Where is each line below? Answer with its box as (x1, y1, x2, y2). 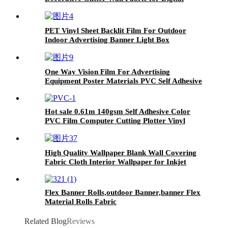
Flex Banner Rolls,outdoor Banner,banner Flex (45, 188, 201, 196)
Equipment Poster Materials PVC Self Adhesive (45, 76, 202, 85)
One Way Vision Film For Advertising (45, 67, 170, 76)
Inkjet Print (45, 3, 83, 12)
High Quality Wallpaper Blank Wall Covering (45, 148, 196, 157)
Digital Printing (45, 166, 96, 175)
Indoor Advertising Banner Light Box (45, 35, 169, 44)
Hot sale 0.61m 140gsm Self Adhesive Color (45, 107, 190, 116)
